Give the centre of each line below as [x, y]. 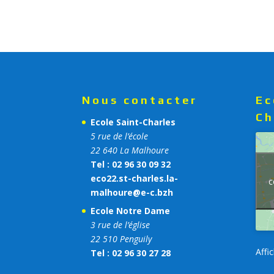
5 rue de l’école [120, 136]
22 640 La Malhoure [130, 150]
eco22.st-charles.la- [135, 178]
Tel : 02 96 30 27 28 [131, 253]
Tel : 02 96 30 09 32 [131, 164]
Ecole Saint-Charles [133, 122]
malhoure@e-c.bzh [132, 192]
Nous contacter [140, 100]
